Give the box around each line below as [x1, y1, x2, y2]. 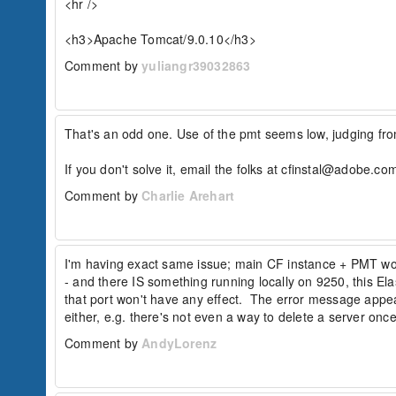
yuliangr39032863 [141, 57, 251, 74]
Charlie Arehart [141, 187, 235, 204]
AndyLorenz [141, 334, 217, 352]
